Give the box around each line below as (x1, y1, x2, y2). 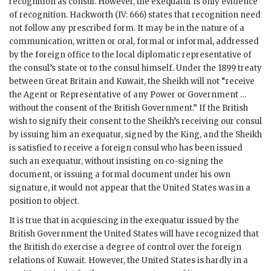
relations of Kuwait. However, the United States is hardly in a (9, 255, 248, 266)
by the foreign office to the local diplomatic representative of (9, 50, 252, 60)
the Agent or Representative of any (9, 90, 150, 100)
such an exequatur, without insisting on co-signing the (9, 156, 223, 167)
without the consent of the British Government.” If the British (9, 103, 248, 114)
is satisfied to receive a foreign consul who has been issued (9, 143, 243, 154)
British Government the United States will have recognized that (9, 229, 259, 240)
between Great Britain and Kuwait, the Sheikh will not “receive (9, 76, 255, 87)
